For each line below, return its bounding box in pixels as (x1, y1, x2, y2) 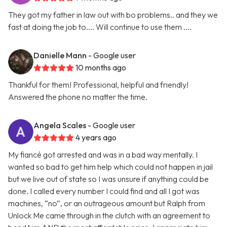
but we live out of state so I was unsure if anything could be (8, 174, 209, 184)
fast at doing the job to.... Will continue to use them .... (8, 22, 192, 32)
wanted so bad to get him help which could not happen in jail (8, 162, 213, 172)
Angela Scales (33, 120, 86, 131)
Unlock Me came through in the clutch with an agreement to (8, 210, 210, 221)
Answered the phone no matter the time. (8, 92, 147, 102)
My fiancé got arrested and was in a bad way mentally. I (8, 149, 198, 160)
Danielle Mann (33, 50, 87, 61)
